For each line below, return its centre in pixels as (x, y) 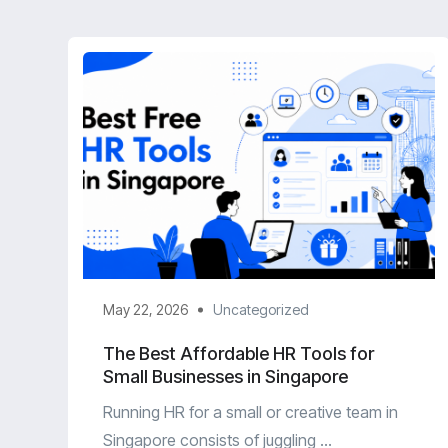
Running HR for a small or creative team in (250, 412)
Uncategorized (261, 310)
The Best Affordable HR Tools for (238, 354)
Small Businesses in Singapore (225, 377)
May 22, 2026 (145, 310)
